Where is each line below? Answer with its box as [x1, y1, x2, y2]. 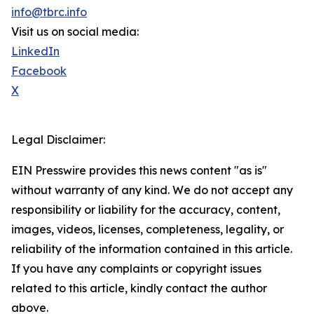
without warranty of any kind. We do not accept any [11, 183, 293, 198]
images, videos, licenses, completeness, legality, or [11, 222, 284, 237]
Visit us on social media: [11, 25, 139, 39]
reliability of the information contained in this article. [11, 242, 292, 257]
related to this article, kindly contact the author [11, 281, 267, 296]
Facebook [11, 64, 67, 78]
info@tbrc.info [11, 5, 87, 20]
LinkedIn [11, 44, 60, 59]
